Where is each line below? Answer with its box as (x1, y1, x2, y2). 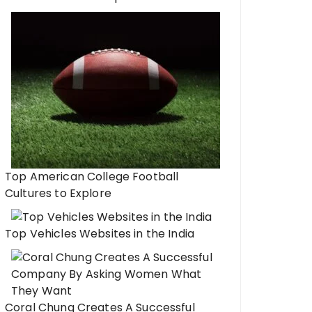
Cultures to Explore (5, 185, 111, 201)
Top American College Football (5, 169, 179, 185)
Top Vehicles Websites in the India (5, 226, 195, 242)
